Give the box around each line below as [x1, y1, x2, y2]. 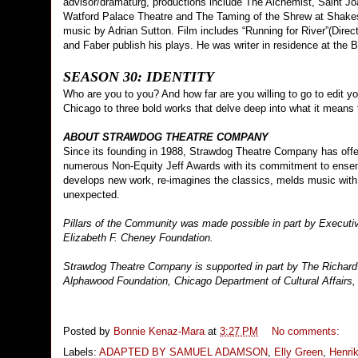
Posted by [63, 324, 113, 337]
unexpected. [63, 189, 123, 201]
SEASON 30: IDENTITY [63, 69, 214, 86]
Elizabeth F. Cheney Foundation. [63, 232, 213, 245]
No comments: [272, 324, 343, 337]
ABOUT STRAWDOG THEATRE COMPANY [63, 131, 268, 144]
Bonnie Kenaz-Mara [113, 324, 205, 337]
